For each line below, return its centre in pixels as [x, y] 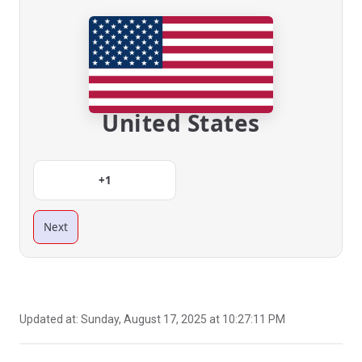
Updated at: [50, 319]
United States [181, 123]
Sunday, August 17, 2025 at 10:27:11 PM [183, 319]
